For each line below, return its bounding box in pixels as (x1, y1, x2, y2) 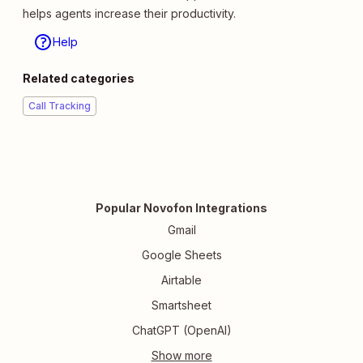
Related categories (23, 70, 135, 85)
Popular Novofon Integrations (96, 200, 267, 215)
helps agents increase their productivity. (23, 6, 236, 20)
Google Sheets (141, 247, 222, 262)
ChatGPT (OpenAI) (131, 322, 232, 337)
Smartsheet (152, 297, 211, 312)
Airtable (161, 272, 202, 287)
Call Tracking (28, 99, 91, 112)
